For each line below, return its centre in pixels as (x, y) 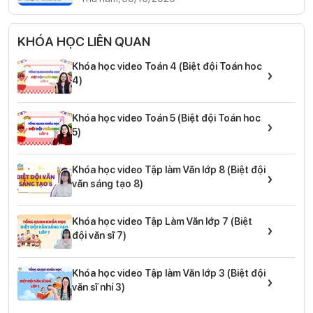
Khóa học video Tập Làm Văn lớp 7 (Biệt (162, 221)
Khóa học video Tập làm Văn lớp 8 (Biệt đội (169, 169)
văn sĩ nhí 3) (99, 286)
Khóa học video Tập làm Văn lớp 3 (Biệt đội (169, 272)
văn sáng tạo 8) (108, 183)
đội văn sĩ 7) (99, 235)
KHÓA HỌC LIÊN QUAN (84, 41)
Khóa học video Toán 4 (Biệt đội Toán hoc (167, 66)
